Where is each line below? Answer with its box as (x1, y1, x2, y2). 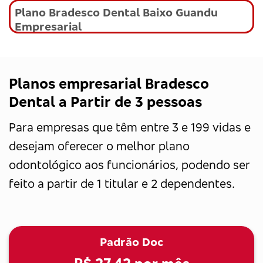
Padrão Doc (100, 234, 163, 249)
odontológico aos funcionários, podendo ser (9, 157, 250, 172)
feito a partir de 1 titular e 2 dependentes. (9, 176, 235, 191)
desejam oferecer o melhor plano (9, 138, 190, 153)
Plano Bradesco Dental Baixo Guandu (15, 5, 218, 20)
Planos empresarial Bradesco (9, 74, 209, 92)
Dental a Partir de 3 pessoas (9, 92, 202, 110)
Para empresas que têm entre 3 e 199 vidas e (9, 119, 251, 134)
